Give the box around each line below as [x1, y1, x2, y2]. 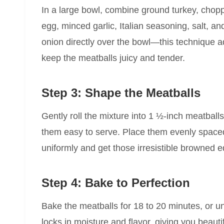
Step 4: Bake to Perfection [41, 176, 190, 190]
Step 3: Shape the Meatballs [41, 86, 200, 100]
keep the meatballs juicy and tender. [41, 53, 185, 63]
